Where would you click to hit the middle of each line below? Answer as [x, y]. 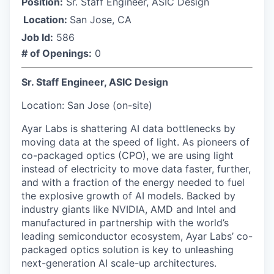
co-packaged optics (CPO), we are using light [128, 155]
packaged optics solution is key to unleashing [128, 250]
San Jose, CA [101, 20]
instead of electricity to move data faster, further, [136, 169]
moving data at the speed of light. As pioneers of [135, 142]
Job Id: [37, 37]
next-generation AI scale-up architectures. [119, 263]
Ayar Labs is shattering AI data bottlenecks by [128, 128]
